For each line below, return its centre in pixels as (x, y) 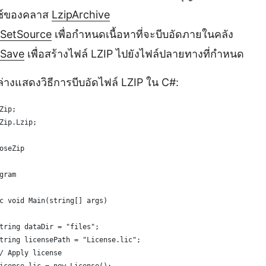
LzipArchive (81, 15)
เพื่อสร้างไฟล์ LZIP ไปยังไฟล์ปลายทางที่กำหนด (134, 54)
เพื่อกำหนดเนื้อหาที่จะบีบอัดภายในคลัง (142, 34)
